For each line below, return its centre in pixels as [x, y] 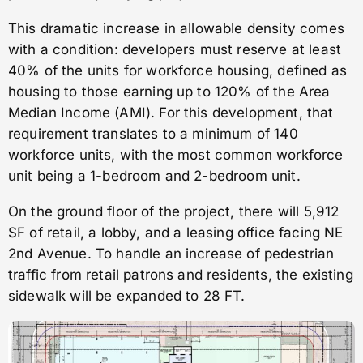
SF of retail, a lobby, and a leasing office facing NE [176, 232]
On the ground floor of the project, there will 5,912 [174, 211]
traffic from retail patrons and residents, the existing [181, 274]
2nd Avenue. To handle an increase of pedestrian [171, 253]
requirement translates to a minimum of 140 [153, 133]
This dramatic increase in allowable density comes [176, 28]
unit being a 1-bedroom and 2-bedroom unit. [154, 175]
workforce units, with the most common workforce [176, 154]
